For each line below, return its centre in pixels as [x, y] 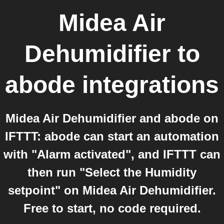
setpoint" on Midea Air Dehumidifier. [112, 190]
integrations [147, 85]
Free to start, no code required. [112, 208]
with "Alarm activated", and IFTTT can [112, 154]
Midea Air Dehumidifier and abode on [112, 118]
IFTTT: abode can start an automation [112, 136]
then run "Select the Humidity [112, 172]
